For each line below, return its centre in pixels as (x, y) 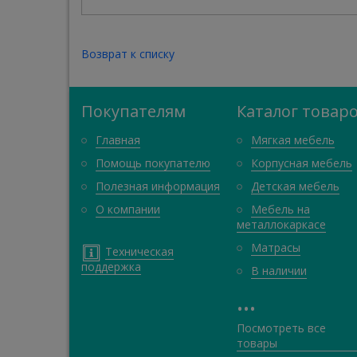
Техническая (139, 251)
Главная (118, 140)
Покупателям (133, 111)
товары (257, 343)
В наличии (279, 271)
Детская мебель (295, 186)
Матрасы (276, 247)
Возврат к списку (128, 54)
